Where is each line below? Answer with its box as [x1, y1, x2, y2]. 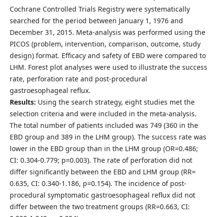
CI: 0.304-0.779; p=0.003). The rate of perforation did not [9, 155, 192, 165]
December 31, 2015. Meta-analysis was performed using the [9, 27, 205, 37]
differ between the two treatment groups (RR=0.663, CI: [9, 201, 190, 211]
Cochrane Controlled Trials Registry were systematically [9, 4, 190, 14]
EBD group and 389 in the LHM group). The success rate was [9, 132, 206, 141]
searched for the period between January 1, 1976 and [9, 15, 183, 25]
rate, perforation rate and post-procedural [9, 74, 147, 83]
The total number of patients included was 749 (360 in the [9, 120, 198, 130]
